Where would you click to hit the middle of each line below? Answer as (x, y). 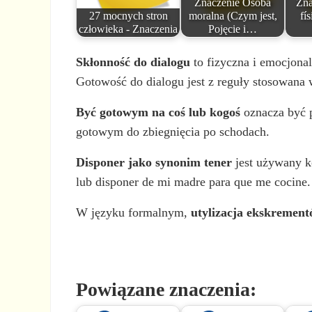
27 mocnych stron (128, 16)
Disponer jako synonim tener (154, 162)
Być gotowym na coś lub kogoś (158, 112)
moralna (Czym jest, (233, 16)
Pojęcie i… (233, 30)
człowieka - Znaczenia (128, 30)
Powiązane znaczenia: (166, 289)
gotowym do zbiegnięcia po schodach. (173, 131)
